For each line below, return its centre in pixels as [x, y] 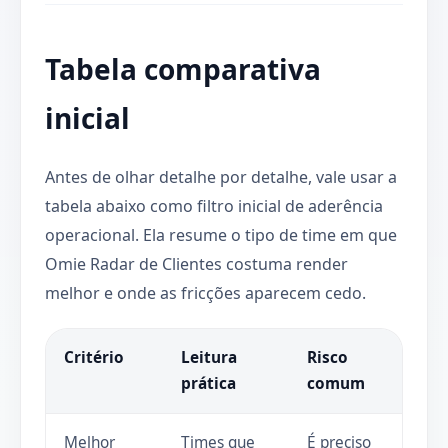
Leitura [208, 357]
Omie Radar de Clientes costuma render [196, 263]
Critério [93, 357]
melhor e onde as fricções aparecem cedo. [205, 292]
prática [208, 383]
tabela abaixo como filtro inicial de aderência [214, 205]
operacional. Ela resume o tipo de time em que [221, 234]
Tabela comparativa [183, 68]
